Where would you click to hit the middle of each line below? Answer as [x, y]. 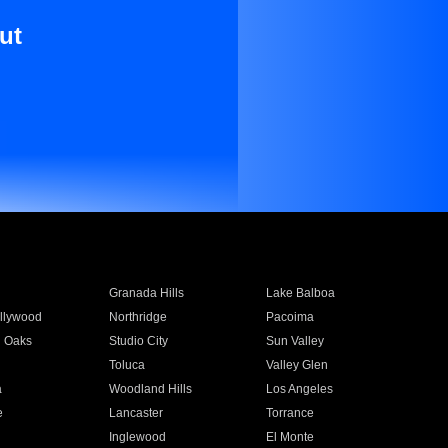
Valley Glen [297, 365]
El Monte [290, 437]
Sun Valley [295, 341]
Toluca [126, 365]
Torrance [290, 413]
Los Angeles [300, 389]
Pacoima [290, 317]
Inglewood [137, 437]
